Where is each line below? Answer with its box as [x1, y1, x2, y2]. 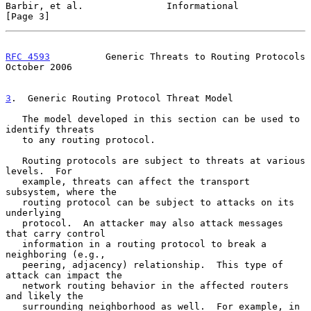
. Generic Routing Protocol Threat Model [11, 92, 233, 103]
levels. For [6, 165, 72, 176]
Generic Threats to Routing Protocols [50, 51, 305, 62]
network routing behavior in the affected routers [6, 280, 22, 291]
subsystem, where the [6, 186, 117, 197]
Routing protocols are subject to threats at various [6, 155, 22, 166]
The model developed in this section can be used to [6, 113, 22, 124]
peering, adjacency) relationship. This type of [6, 259, 22, 270]
